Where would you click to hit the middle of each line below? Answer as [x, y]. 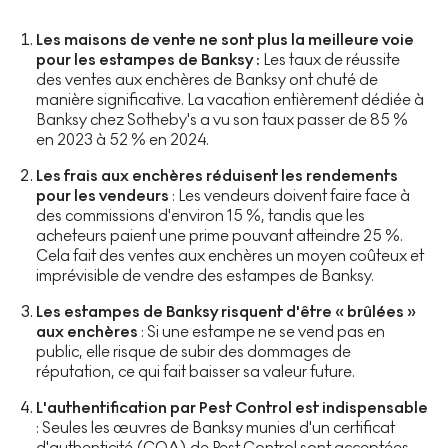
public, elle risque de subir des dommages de [193, 351]
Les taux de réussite [330, 59]
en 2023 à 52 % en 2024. [122, 139]
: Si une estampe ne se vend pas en [261, 331]
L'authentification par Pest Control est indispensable [232, 407]
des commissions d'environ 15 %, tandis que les [200, 215]
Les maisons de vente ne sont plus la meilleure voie [225, 39]
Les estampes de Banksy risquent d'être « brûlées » [226, 311]
